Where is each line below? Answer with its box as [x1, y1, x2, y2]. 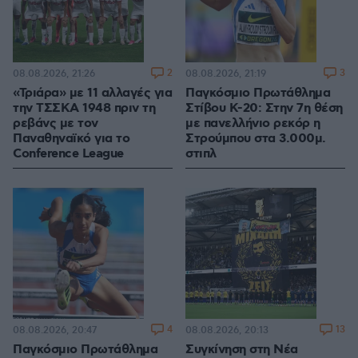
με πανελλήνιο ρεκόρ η [185, 115, 320, 133]
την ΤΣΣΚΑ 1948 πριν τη [13, 100, 155, 117]
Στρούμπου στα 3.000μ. [185, 130, 326, 148]
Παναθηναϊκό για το [13, 130, 129, 148]
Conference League [13, 145, 124, 163]
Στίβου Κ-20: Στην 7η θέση [185, 100, 343, 117]
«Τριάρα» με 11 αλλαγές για [13, 85, 172, 102]
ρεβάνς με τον [13, 115, 98, 133]
